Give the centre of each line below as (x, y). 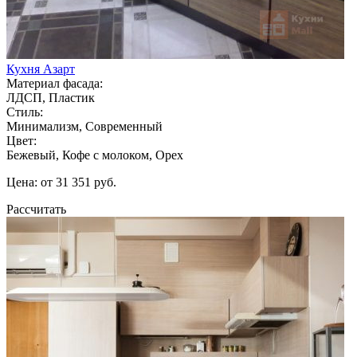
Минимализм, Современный (84, 126)
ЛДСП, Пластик (51, 97)
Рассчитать (36, 209)
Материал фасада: (55, 83)
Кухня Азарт (41, 69)
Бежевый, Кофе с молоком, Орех (95, 155)
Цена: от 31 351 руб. (61, 182)
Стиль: (25, 112)
